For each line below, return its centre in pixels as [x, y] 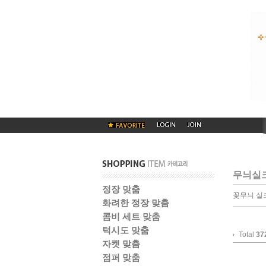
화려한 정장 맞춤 [136, 203]
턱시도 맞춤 [126, 230]
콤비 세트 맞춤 [131, 216]
